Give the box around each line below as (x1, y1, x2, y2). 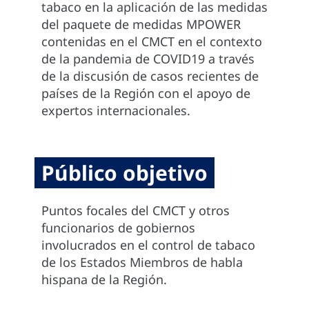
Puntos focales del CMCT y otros (41, 202, 230, 219)
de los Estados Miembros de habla (41, 254, 243, 271)
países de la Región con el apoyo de (41, 85, 250, 102)
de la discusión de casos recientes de (41, 68, 259, 85)
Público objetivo (41, 159, 208, 188)
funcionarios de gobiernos (41, 219, 195, 237)
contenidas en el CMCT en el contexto (41, 33, 262, 50)
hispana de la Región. (41, 271, 167, 288)
